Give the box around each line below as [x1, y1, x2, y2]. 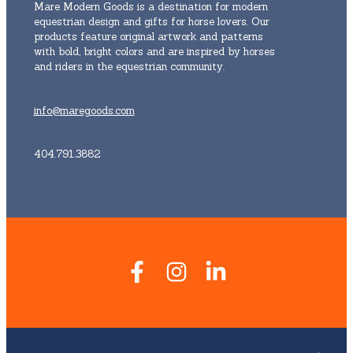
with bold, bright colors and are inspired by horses [33, 45, 275, 59]
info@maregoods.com [33, 103, 135, 117]
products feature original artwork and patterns [33, 30, 263, 44]
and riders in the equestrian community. [33, 60, 228, 74]
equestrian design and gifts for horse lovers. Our [33, 15, 269, 29]
